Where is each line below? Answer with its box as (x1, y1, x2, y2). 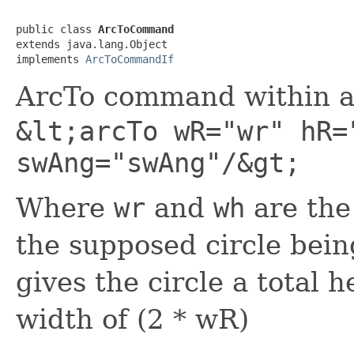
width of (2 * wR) (16, 303, 249, 335)
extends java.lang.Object (16, 37, 168, 51)
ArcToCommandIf (85, 52, 174, 66)
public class (16, 22, 98, 36)
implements (16, 52, 85, 66)
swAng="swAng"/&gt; (16, 146, 300, 179)
